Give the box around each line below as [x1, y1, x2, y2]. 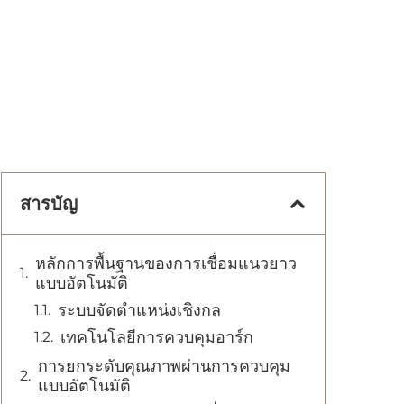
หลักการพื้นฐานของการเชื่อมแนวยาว [35, 253, 297, 273]
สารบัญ [20, 193, 78, 215]
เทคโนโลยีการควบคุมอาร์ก [60, 327, 253, 347]
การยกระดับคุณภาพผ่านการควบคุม [38, 356, 290, 376]
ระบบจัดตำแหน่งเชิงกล [58, 300, 221, 320]
